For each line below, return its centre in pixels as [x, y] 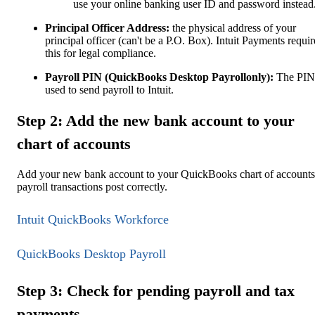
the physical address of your [233, 27]
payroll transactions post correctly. [92, 187]
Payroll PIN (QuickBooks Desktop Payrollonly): [159, 77]
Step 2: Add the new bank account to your [156, 120]
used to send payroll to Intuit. [109, 89]
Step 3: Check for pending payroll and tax [156, 291]
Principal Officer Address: [107, 27]
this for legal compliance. [101, 53]
